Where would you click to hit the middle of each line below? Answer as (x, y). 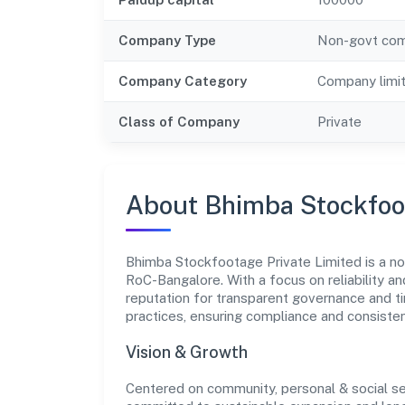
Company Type (167, 40)
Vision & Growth (187, 352)
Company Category (183, 80)
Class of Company (179, 121)
